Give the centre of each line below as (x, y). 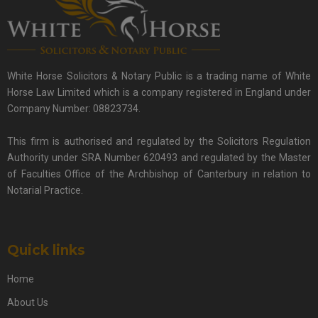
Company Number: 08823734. (74, 108)
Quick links (46, 250)
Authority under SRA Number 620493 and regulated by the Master (159, 157)
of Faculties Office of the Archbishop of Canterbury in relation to (159, 174)
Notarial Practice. (45, 190)
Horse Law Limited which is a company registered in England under (159, 92)
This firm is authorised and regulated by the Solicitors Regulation (159, 141)
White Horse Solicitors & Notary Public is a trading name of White (159, 76)
